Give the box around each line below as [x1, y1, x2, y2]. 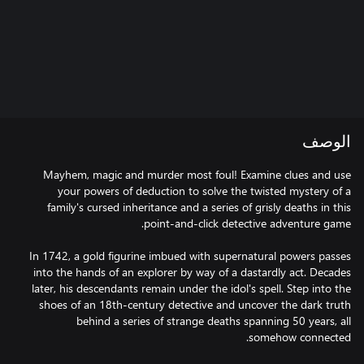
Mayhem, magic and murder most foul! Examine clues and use [43, 167, 351, 182]
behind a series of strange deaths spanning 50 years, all [76, 313, 351, 328]
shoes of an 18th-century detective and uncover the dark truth [39, 297, 351, 312]
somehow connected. [249, 329, 351, 344]
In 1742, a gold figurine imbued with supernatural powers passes [29, 248, 351, 263]
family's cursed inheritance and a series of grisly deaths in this [47, 199, 351, 214]
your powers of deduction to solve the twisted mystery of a [58, 183, 351, 198]
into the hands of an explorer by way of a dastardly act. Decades [33, 264, 351, 279]
